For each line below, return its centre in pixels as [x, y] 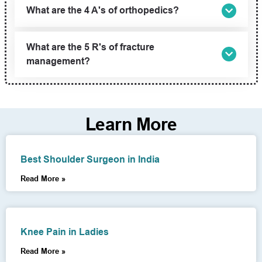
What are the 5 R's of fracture [90, 47]
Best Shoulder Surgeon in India [90, 159]
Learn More [131, 124]
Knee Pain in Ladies [65, 232]
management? [58, 61]
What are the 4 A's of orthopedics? [102, 11]
